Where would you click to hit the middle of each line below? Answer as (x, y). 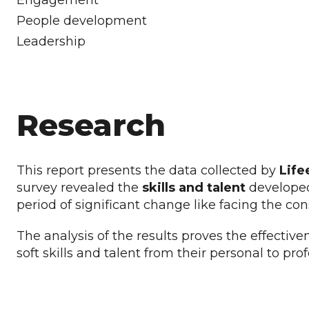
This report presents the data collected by (148, 170)
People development (82, 21)
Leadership (51, 41)
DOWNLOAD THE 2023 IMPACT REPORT (161, 284)
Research (91, 125)
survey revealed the (79, 188)
